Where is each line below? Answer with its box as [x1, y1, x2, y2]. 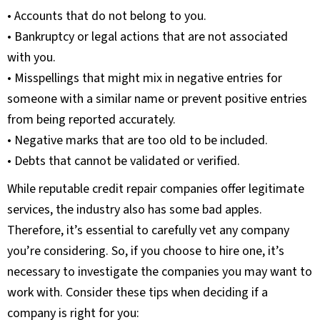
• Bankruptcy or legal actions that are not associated [7, 28, 288, 46]
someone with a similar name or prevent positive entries [7, 90, 307, 109]
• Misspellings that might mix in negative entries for [7, 69, 282, 88]
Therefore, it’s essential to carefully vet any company [7, 221, 289, 240]
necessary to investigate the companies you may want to [7, 263, 312, 281]
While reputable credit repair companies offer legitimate [7, 180, 304, 199]
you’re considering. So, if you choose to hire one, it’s [7, 242, 284, 261]
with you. [7, 49, 56, 67]
